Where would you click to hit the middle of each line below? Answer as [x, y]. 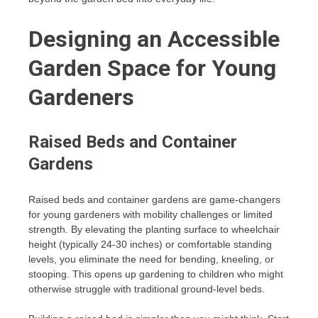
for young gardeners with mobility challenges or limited [150, 214]
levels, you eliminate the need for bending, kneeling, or [151, 259]
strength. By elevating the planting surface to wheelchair [154, 229]
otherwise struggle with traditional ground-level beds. [147, 289]
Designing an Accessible [154, 39]
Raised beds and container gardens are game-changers [154, 199]
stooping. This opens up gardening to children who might [156, 274]
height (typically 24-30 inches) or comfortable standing [150, 244]
